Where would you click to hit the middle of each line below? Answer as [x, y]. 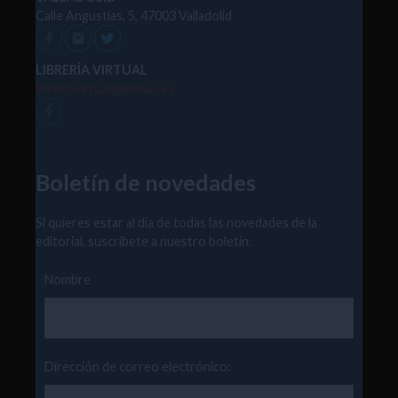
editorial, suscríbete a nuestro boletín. [143, 242]
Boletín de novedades [146, 183]
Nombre [68, 279]
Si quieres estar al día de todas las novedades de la [176, 223]
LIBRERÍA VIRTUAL [92, 70]
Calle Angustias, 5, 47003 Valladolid [134, 16]
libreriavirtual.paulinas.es [105, 89]
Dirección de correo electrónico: [138, 367]
